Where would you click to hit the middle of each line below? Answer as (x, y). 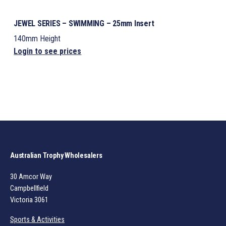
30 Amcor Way (31, 177)
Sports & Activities (37, 219)
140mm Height (37, 39)
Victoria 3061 (29, 200)
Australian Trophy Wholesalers (56, 156)
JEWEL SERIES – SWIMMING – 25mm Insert (84, 24)
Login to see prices (48, 51)
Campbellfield (29, 188)
